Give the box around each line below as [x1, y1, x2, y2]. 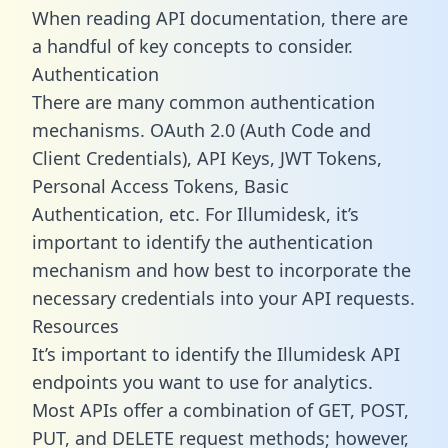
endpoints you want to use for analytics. [32, 369, 373, 394]
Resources [32, 313, 119, 338]
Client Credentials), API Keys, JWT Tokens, [32, 145, 382, 170]
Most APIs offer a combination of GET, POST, [32, 397, 409, 422]
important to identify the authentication [32, 229, 373, 254]
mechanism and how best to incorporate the [32, 257, 411, 282]
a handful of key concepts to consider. [32, 33, 353, 58]
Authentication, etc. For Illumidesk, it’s [32, 201, 359, 226]
